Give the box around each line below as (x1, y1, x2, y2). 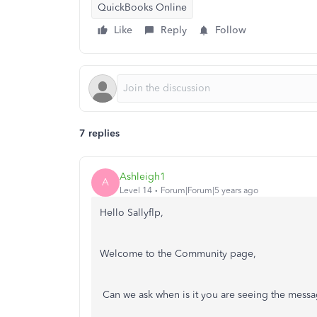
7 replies (79, 127, 120, 139)
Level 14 (120, 185, 152, 195)
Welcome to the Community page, (100, 248, 259, 260)
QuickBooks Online (98, 1, 187, 13)
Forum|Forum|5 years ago (161, 185, 258, 195)
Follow (215, 24, 246, 36)
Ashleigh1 (120, 170, 166, 183)
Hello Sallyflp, (100, 207, 166, 219)
